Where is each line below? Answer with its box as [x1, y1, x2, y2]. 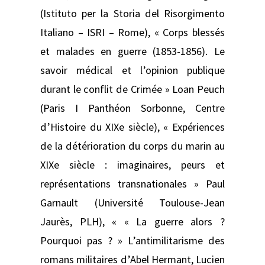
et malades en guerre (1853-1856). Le [40, 44, 225, 58]
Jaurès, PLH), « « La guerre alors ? [40, 214, 225, 228]
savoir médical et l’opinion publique [40, 63, 225, 77]
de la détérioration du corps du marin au [40, 138, 225, 153]
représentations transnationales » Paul [40, 176, 225, 190]
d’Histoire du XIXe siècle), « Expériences [40, 119, 225, 134]
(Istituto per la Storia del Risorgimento [40, 6, 225, 20]
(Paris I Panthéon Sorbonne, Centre [40, 101, 225, 115]
